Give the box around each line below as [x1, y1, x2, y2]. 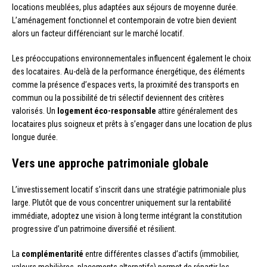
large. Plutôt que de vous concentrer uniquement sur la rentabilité [12, 197, 231, 207]
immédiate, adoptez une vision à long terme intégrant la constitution [12, 210, 242, 221]
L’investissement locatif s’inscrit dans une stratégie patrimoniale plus [12, 184, 246, 194]
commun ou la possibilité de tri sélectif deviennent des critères [12, 92, 224, 103]
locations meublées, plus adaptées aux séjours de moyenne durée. [12, 2, 238, 12]
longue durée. [12, 132, 58, 142]
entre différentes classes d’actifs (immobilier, [83, 249, 239, 259]
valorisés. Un [12, 105, 57, 116]
